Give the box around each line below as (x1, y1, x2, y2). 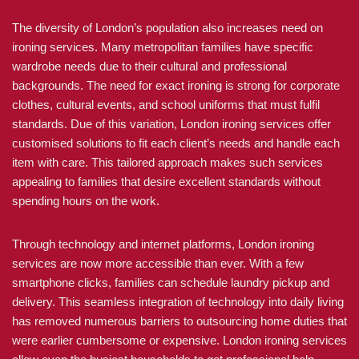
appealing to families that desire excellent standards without (12, 175, 321, 188)
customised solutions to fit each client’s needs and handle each (12, 136, 340, 150)
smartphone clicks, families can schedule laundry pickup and (12, 276, 329, 289)
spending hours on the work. (12, 194, 159, 208)
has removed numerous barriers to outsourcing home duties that (12, 314, 347, 328)
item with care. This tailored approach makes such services (12, 155, 323, 169)
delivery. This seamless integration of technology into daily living (12, 295, 344, 309)
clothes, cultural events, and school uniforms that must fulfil (12, 98, 320, 111)
